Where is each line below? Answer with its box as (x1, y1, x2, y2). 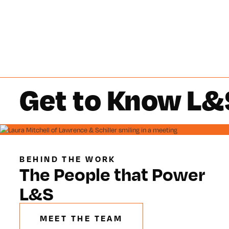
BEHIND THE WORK (19, 154, 116, 165)
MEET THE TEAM (39, 213, 123, 223)
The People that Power (19, 163, 205, 186)
